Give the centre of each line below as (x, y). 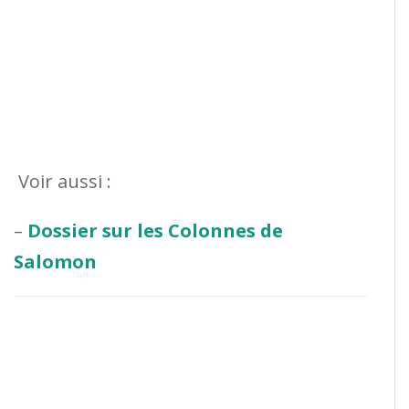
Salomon (55, 261)
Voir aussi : (63, 181)
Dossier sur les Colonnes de (155, 230)
